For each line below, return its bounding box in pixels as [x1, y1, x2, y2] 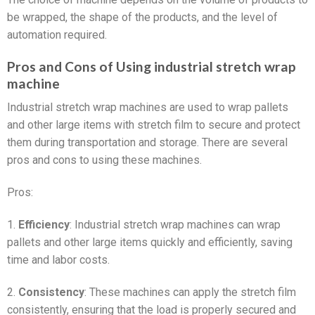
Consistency [18, 285, 84, 299]
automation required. [7, 27, 107, 41]
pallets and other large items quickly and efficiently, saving [7, 235, 292, 249]
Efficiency [18, 217, 70, 231]
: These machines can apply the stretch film [84, 285, 296, 299]
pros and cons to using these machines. [7, 153, 202, 167]
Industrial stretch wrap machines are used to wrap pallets [7, 101, 288, 115]
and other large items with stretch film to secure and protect [7, 118, 300, 132]
